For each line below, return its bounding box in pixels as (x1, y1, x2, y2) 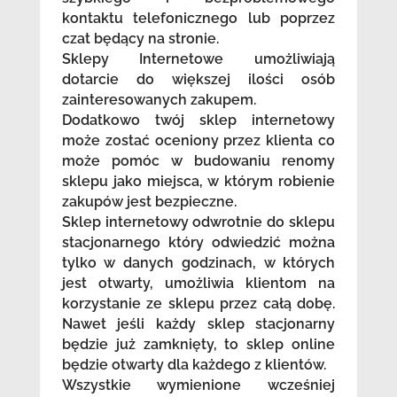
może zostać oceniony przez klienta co (61, 131, 336, 149)
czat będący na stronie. (61, 29, 219, 47)
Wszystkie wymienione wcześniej (61, 376, 336, 393)
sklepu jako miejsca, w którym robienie (61, 172, 336, 190)
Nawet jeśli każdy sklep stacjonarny (61, 315, 336, 332)
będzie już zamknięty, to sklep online (61, 335, 336, 353)
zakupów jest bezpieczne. (61, 192, 237, 210)
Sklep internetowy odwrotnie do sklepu (61, 213, 336, 230)
